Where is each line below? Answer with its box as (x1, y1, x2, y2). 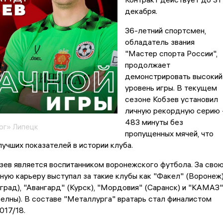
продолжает (124, 60, 170, 70)
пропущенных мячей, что (124, 128, 214, 139)
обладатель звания (124, 37, 195, 47)
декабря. (124, 6, 157, 16)
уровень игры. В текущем (124, 83, 217, 93)
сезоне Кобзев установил (124, 94, 218, 105)
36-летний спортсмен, (124, 25, 206, 36)
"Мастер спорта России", (124, 48, 218, 59)
